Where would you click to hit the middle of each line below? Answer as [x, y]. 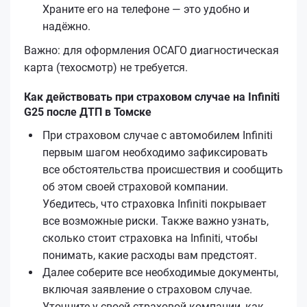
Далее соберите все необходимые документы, [160, 272]
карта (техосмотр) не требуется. [106, 67]
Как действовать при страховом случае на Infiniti [152, 97]
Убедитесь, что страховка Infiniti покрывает [155, 204]
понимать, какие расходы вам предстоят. [150, 255]
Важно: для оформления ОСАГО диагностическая [151, 50]
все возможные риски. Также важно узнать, [156, 221]
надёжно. [66, 26]
